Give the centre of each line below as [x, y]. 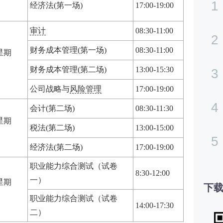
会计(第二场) [52, 108]
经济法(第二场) [56, 147]
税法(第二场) [52, 127]
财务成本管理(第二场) [68, 69]
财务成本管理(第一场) [68, 50]
